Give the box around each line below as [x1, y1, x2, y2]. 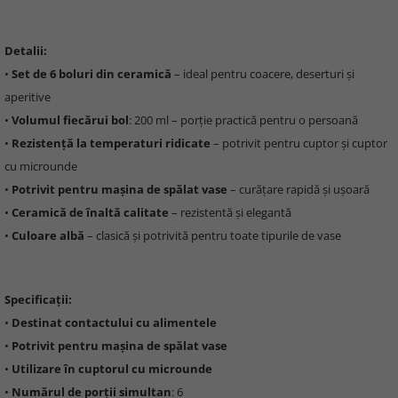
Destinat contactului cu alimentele [12, 314, 217, 330]
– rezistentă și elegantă [169, 204, 291, 220]
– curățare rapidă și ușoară [227, 181, 370, 197]
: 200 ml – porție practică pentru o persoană [129, 112, 358, 128]
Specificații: [4, 291, 72, 307]
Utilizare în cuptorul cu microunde [12, 361, 212, 377]
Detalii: [4, 43, 47, 59]
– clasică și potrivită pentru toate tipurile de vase [84, 227, 341, 243]
